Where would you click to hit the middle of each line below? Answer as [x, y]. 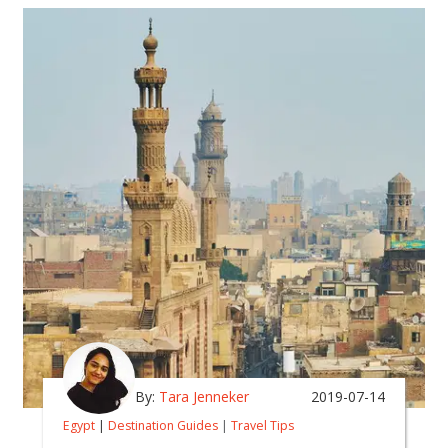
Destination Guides [163, 425]
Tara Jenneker [204, 396]
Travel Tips [262, 425]
